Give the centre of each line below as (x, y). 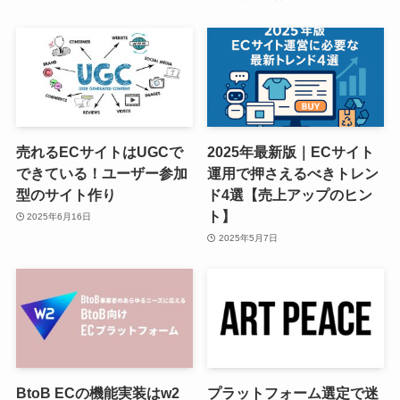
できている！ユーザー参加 (101, 174)
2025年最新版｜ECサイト (291, 152)
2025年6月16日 (59, 216)
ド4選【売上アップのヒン (290, 195)
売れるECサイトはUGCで (99, 152)
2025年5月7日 (248, 237)
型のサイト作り (66, 195)
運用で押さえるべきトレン (293, 174)
